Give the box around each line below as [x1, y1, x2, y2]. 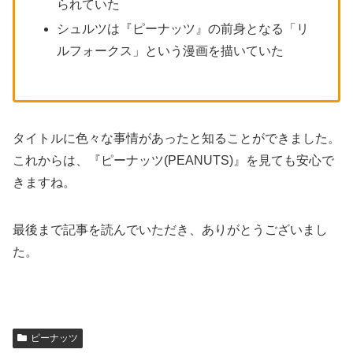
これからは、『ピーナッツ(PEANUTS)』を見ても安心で [13, 154, 334, 168]
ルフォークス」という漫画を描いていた [57, 44, 284, 58]
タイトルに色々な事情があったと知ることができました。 [13, 132, 340, 146]
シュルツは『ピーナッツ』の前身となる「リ [57, 22, 310, 36]
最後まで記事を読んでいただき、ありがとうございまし [13, 223, 328, 237]
